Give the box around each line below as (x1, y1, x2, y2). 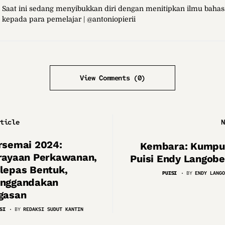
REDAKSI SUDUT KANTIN (23, 205, 84, 212)
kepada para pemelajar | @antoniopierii (2, 15, 136, 23)
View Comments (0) (79, 73, 146, 82)
